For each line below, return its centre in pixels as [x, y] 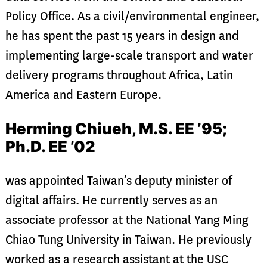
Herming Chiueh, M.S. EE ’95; [116, 129]
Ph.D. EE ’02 [50, 147]
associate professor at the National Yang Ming [127, 221]
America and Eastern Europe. [83, 95]
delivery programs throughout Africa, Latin [119, 75]
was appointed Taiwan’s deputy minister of [118, 181]
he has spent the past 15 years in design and [122, 36]
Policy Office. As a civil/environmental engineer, [132, 16]
